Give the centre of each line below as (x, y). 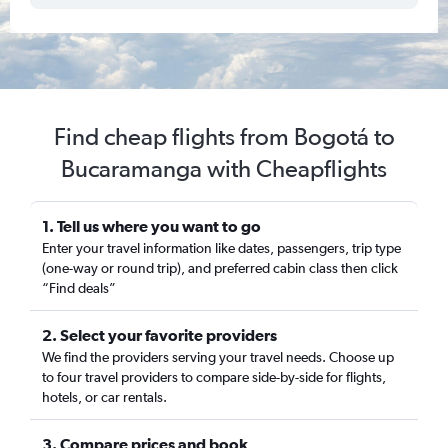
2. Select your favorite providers (159, 335)
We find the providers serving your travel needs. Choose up (218, 357)
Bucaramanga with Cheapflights (224, 168)
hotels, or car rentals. (104, 397)
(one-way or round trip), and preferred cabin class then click (220, 268)
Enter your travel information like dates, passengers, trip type (221, 248)
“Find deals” (79, 288)
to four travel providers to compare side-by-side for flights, (214, 377)
